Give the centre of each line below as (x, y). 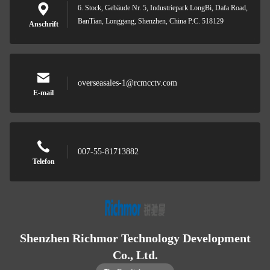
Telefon (43, 162)
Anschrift (43, 24)
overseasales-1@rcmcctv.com (127, 83)
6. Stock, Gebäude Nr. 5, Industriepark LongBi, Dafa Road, (163, 8)
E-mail (43, 93)
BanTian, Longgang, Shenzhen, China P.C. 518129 (151, 21)
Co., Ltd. (135, 255)
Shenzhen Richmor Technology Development (135, 238)
